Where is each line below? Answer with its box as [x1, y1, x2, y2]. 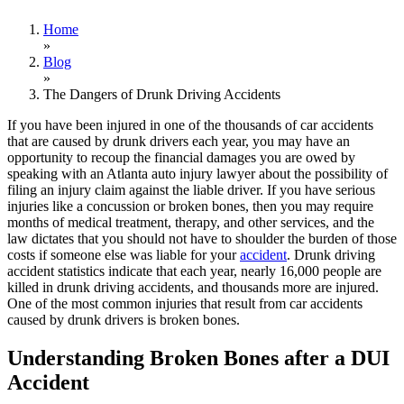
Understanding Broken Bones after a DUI [7, 345, 390, 370]
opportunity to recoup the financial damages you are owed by [7, 149, 355, 165]
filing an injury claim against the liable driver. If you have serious [7, 181, 375, 197]
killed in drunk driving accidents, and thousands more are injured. [7, 279, 379, 295]
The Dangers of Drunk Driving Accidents [43, 86, 280, 102]
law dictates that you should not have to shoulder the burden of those [7, 230, 397, 246]
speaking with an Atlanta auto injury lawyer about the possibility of [7, 165, 388, 181]
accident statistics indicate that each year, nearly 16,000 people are [7, 262, 381, 279]
